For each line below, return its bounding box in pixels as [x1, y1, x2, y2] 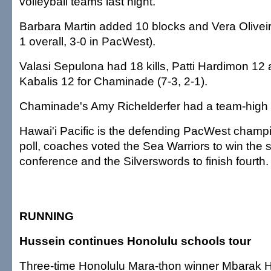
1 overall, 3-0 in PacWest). [19, 34, 155, 48]
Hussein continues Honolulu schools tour [19, 234, 251, 247]
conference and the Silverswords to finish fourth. [19, 154, 269, 168]
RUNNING [19, 209, 74, 223]
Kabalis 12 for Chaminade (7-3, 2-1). [19, 74, 207, 88]
